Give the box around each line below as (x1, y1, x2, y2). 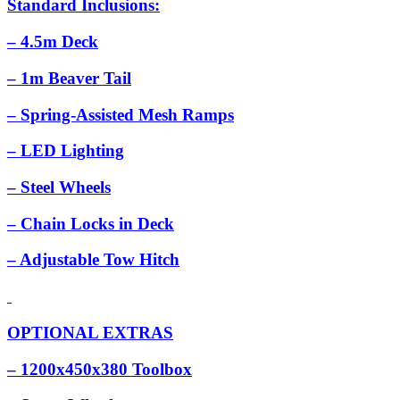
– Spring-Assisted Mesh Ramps (7, 104, 234, 124)
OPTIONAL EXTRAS (7, 322, 173, 342)
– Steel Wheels (7, 178, 111, 197)
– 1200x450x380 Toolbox (7, 359, 192, 379)
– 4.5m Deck (7, 32, 98, 52)
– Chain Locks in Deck (7, 213, 174, 233)
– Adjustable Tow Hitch (7, 250, 179, 270)
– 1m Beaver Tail (7, 68, 131, 87)
